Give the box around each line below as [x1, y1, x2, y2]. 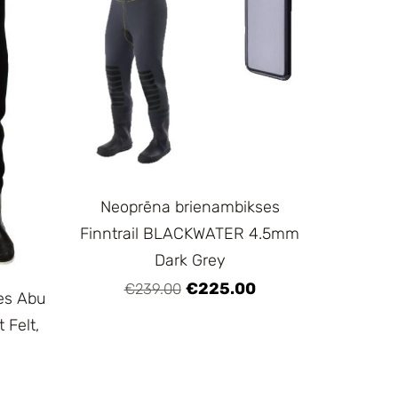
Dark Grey [154, 250, 226, 270]
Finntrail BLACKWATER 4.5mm [80, 223, 300, 243]
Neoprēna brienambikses [99, 196, 280, 217]
